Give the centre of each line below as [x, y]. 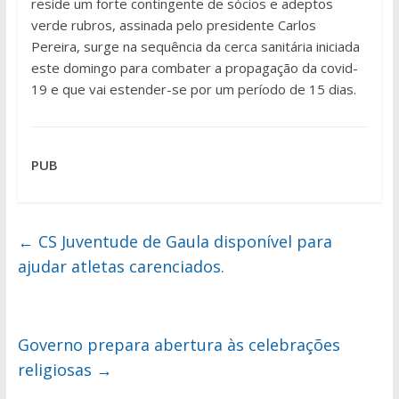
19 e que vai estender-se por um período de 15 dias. [193, 90]
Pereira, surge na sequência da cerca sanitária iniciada [195, 47]
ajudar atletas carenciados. [121, 267]
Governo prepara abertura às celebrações [179, 345]
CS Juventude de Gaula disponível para [183, 242]
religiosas [57, 370]
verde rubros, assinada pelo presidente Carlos [173, 25]
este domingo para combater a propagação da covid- [194, 68]
